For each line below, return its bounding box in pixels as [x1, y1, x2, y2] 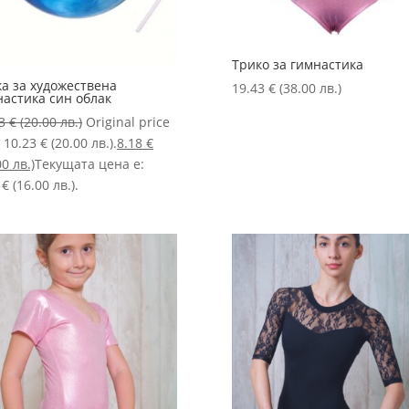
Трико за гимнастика [231, 55, 363, 73]
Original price [85, 112, 170, 131]
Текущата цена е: [34, 154, 144, 173]
